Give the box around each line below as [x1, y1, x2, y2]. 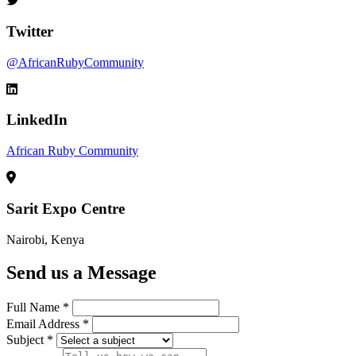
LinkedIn [6, 111, 68, 129]
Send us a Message [6, 262, 157, 284]
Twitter [6, 22, 53, 40]
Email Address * [6, 317, 92, 331]
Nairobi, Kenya [6, 232, 84, 246]
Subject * [6, 333, 56, 347]
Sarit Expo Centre [6, 199, 125, 217]
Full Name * [6, 300, 72, 315]
